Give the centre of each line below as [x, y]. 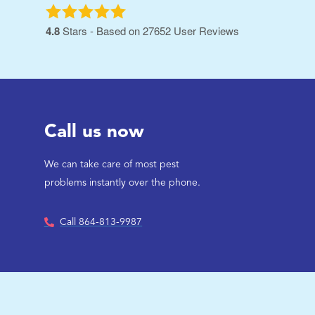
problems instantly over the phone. [122, 182]
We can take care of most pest [111, 164]
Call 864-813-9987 [101, 222]
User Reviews [206, 31]
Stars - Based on [101, 31]
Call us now [94, 132]
